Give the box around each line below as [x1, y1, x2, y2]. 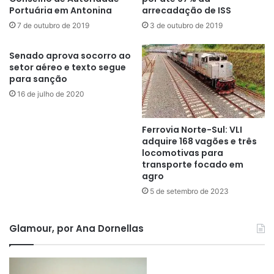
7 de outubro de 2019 [17, 21, 89, 31]
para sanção [9, 73, 67, 86]
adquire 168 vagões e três [142, 135, 257, 147]
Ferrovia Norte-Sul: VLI [142, 123, 242, 136]
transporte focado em [142, 158, 243, 171]
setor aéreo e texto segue [9, 61, 126, 74]
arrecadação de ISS [142, 4, 231, 17]
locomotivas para [142, 146, 223, 159]
